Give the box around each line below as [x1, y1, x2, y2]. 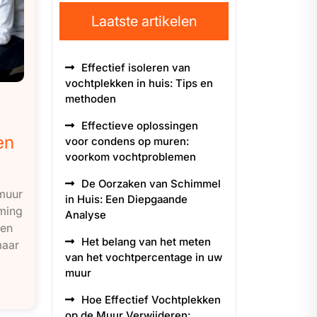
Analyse [65, 208, 106, 221]
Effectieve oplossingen [81, 119, 198, 132]
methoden [65, 92, 116, 105]
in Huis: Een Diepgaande [65, 192, 188, 206]
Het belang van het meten [81, 235, 211, 248]
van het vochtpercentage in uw [65, 250, 222, 264]
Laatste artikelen [91, 13, 197, 30]
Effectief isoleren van [81, 61, 190, 74]
